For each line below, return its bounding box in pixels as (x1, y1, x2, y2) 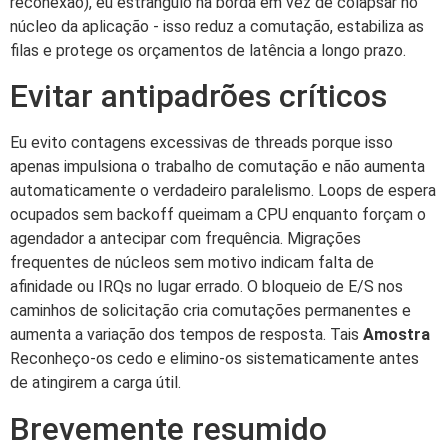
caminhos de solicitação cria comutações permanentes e (10, 301, 411, 321)
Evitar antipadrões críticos (10, 77, 387, 116)
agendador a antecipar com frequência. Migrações (10, 229, 361, 249)
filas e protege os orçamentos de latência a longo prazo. (10, 40, 406, 60)
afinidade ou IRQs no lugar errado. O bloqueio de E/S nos (10, 277, 403, 297)
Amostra (363, 325, 430, 345)
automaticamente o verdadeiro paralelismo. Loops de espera (10, 181, 436, 201)
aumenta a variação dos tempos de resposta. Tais (10, 325, 363, 345)
